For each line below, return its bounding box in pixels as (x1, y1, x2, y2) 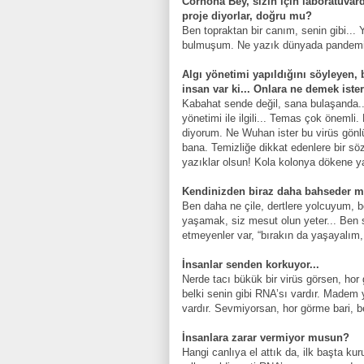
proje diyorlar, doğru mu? (182, 9, 312, 22)
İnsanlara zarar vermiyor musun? (182, 331, 349, 344)
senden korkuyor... (226, 258, 319, 271)
